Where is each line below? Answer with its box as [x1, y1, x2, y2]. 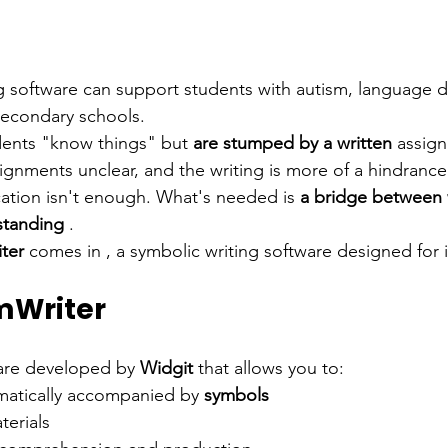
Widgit [140, 356, 193, 379]
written [337, 131, 392, 154]
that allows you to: [198, 356, 344, 379]
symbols [204, 383, 269, 406]
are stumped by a [193, 131, 332, 154]
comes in [29, 239, 101, 262]
